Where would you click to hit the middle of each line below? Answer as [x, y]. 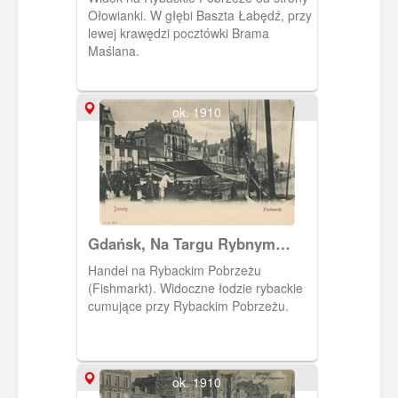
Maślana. [113, 50]
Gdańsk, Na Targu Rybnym [181, 243]
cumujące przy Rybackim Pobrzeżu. [188, 305]
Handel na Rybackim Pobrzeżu [174, 270]
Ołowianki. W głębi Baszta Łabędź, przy [199, 15]
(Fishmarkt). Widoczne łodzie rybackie [195, 287]
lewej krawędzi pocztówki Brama [178, 32]
